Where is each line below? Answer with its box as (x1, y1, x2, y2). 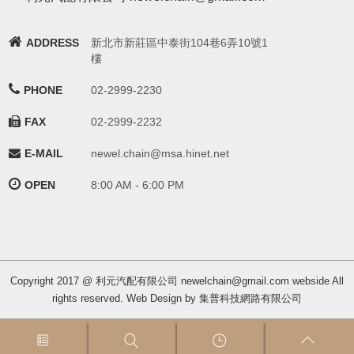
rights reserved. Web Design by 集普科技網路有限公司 (52, 292, 302, 304)
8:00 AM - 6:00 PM (91, 179, 185, 191)
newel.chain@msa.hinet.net (91, 147, 230, 160)
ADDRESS (26, 36, 80, 49)
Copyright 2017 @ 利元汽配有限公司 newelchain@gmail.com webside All (10, 275, 344, 287)
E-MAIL (24, 147, 64, 160)
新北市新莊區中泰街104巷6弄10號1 (91, 36, 269, 49)
